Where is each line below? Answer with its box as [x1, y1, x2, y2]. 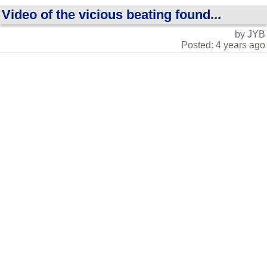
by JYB [235, 29, 265, 39]
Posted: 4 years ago [181, 40, 265, 50]
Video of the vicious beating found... [2, 7, 221, 22]
